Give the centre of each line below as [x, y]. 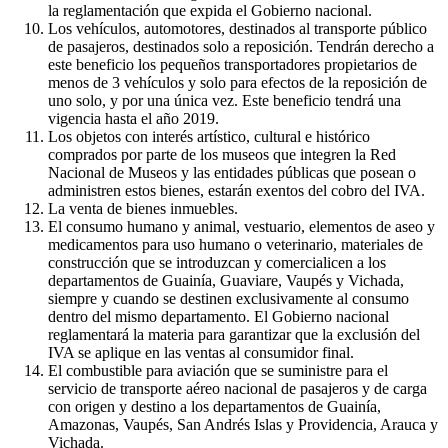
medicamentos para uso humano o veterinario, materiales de [235, 244]
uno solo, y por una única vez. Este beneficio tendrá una [224, 100]
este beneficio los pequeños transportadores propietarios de [232, 64]
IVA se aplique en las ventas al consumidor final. [201, 352]
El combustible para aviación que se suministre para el [218, 370]
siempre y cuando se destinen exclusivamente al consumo [228, 298]
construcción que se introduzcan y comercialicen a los [217, 262]
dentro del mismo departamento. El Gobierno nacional [218, 316]
